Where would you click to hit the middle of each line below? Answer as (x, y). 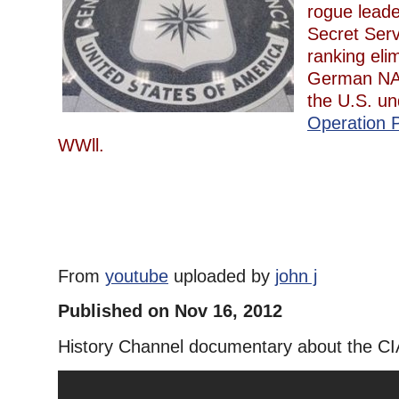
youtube (137, 276)
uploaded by (222, 276)
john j (296, 276)
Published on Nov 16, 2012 (170, 311)
